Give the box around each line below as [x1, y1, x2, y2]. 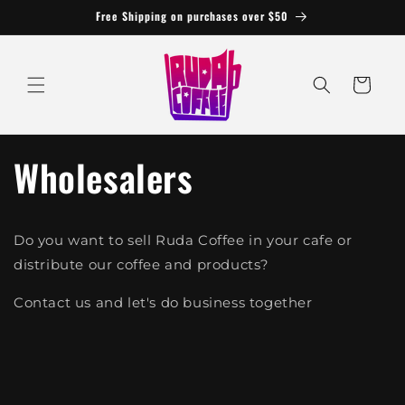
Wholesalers [14, 150, 193, 204]
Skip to [24, 3, 78, 21]
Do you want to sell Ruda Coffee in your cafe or [14, 231, 353, 249]
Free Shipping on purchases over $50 [96, 8, 288, 24]
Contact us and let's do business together [14, 294, 313, 311]
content [24, 19, 84, 37]
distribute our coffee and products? [14, 256, 270, 273]
